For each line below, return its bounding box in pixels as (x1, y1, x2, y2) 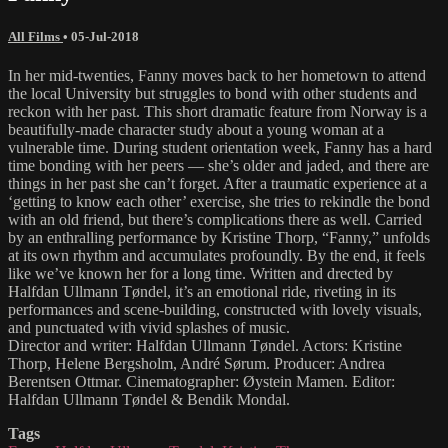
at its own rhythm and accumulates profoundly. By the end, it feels (8, 247, 425, 265)
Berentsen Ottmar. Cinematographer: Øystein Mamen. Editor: (8, 373, 395, 391)
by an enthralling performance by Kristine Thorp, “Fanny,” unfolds (8, 229, 430, 247)
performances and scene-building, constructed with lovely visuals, (8, 301, 422, 319)
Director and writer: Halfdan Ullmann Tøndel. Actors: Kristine (8, 337, 402, 355)
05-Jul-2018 (71, 28, 139, 44)
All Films (8, 28, 63, 44)
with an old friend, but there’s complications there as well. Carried (8, 211, 422, 229)
